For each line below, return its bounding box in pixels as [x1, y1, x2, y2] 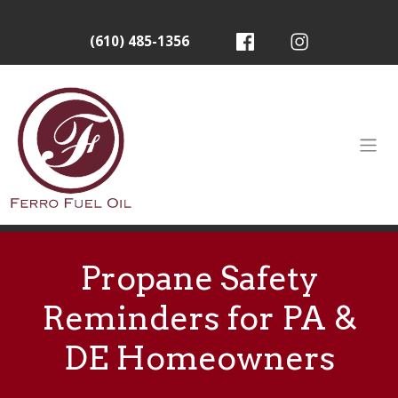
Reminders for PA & [41, 298, 357, 338]
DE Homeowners [63, 338, 335, 378]
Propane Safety [79, 259, 319, 298]
